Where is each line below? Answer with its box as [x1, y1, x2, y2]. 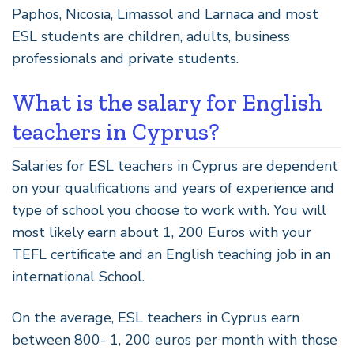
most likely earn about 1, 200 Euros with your [12, 222, 311, 242]
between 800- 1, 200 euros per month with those [12, 330, 337, 349]
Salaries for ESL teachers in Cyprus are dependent [12, 156, 338, 175]
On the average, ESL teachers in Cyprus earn [12, 307, 299, 327]
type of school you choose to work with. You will [12, 200, 326, 220]
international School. [12, 266, 145, 286]
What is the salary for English [12, 88, 322, 117]
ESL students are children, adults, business [12, 26, 290, 46]
